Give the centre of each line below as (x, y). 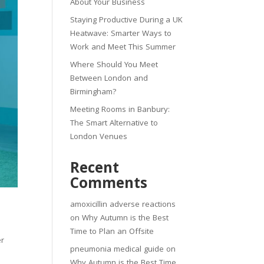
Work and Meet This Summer (123, 48)
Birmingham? (94, 93)
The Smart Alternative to (114, 124)
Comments (109, 185)
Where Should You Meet (114, 65)
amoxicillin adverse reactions (123, 205)
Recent (95, 170)
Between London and (109, 79)
